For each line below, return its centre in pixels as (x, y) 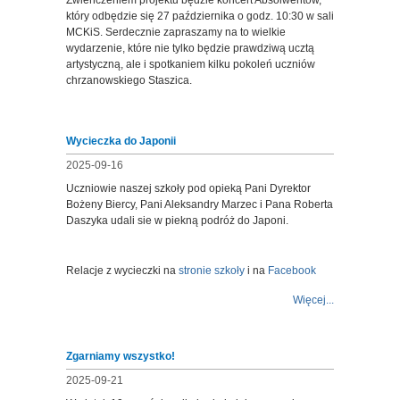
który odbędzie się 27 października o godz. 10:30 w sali (200, 16)
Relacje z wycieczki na (122, 271)
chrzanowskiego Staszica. (129, 80)
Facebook (293, 271)
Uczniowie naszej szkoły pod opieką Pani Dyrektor (188, 188)
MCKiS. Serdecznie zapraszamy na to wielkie (176, 32)
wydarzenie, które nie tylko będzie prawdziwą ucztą (190, 48)
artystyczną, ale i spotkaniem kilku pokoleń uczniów (191, 64)
